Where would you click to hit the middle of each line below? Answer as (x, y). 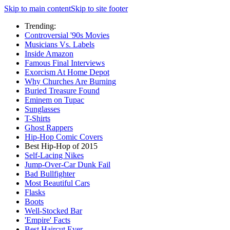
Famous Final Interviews (65, 63)
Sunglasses (42, 109)
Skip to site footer (99, 8)
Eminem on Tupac (54, 100)
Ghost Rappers (49, 128)
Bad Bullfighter (50, 174)
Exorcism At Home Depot (67, 72)
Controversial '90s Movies (67, 35)
